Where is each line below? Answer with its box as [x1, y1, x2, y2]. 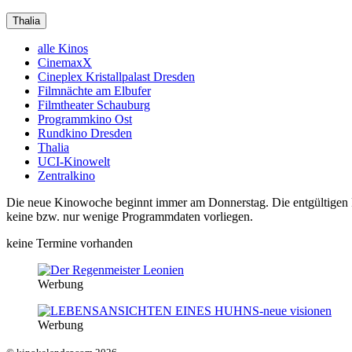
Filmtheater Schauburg [38, 97, 150, 112]
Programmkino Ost [38, 112, 132, 126]
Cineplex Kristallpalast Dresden [38, 69, 195, 83]
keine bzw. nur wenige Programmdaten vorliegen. [6, 209, 253, 223]
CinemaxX [38, 55, 92, 69]
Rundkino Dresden [38, 126, 132, 140]
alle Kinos [38, 41, 88, 55]
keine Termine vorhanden [6, 236, 133, 250]
